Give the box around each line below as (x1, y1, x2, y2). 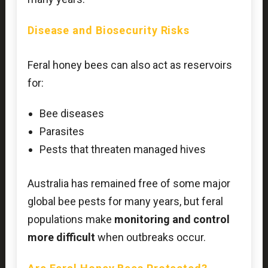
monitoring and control (114, 213, 230, 226)
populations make (27, 213, 114, 226)
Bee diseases (39, 107, 104, 120)
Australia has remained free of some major (27, 177, 230, 190)
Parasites (39, 125, 84, 138)
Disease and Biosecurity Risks (27, 23, 190, 36)
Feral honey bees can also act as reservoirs (27, 58, 232, 71)
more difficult (27, 231, 95, 244)
